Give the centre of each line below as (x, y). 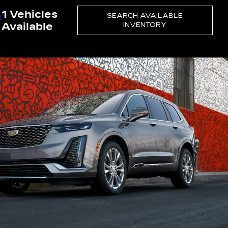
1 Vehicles (29, 14)
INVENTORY (145, 25)
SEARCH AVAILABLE (145, 16)
